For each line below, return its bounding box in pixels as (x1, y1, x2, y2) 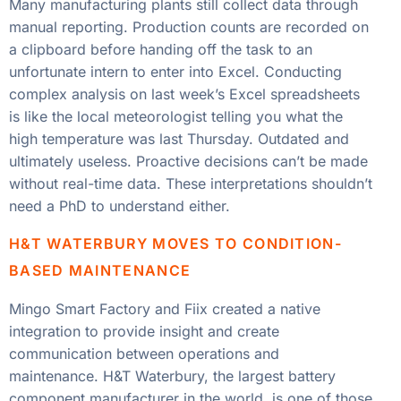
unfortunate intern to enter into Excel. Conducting (9, 62, 342, 81)
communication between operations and (9, 345, 279, 363)
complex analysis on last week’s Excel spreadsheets (9, 84, 360, 103)
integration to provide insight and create (9, 322, 279, 341)
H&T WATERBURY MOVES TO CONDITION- (9, 235, 342, 253)
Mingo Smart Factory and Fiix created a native (9, 300, 320, 319)
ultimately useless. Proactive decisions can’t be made (9, 151, 368, 170)
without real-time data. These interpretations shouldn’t (9, 174, 372, 192)
